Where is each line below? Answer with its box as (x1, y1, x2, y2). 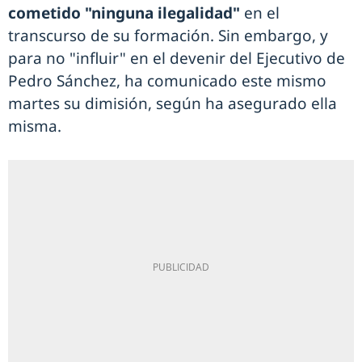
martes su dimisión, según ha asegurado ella (8, 93, 337, 115)
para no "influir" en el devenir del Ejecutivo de (8, 48, 345, 69)
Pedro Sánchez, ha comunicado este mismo (8, 70, 326, 92)
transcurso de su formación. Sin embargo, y (8, 25, 328, 47)
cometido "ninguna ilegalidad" (8, 2, 240, 24)
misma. (8, 116, 65, 137)
